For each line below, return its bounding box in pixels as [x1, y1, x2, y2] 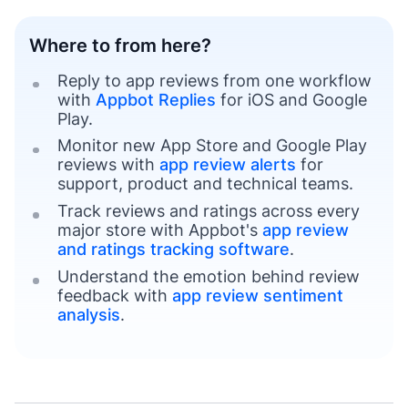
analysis [56, 305, 120, 325]
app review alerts [158, 155, 296, 175]
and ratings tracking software [56, 240, 290, 260]
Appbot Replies [95, 89, 216, 109]
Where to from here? [29, 34, 211, 56]
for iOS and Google [215, 89, 367, 109]
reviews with [56, 155, 159, 175]
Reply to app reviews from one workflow [56, 70, 372, 90]
